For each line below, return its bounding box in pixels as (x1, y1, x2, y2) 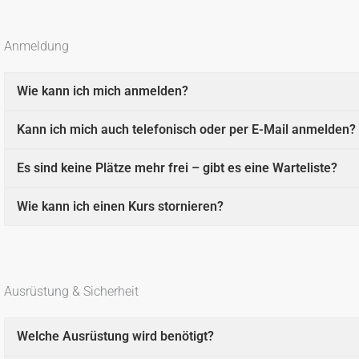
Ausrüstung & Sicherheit (4, 283, 139, 299)
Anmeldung (4, 38, 69, 54)
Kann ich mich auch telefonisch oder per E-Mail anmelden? (17, 121, 356, 137)
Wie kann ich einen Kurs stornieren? (17, 198, 224, 214)
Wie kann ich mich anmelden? (17, 83, 188, 99)
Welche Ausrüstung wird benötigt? (17, 328, 214, 344)
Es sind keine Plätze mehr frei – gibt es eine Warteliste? (17, 159, 337, 175)
